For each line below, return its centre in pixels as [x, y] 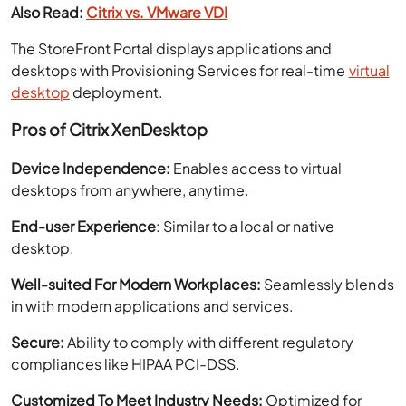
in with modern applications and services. [154, 305]
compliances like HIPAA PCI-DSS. [127, 363]
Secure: [39, 342]
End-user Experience [84, 226]
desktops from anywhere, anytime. [132, 189]
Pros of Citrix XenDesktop [111, 129]
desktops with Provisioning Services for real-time [180, 70]
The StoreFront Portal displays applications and [172, 48]
